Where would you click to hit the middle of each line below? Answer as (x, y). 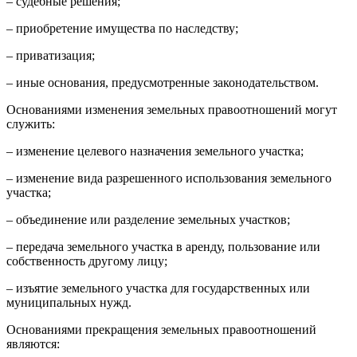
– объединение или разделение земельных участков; (148, 220)
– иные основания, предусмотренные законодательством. (163, 82)
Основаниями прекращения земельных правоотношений (161, 330)
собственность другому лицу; (87, 261)
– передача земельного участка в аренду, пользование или (163, 247)
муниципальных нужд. (69, 302)
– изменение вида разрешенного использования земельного (169, 178)
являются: (33, 344)
